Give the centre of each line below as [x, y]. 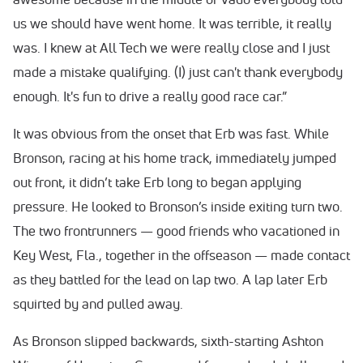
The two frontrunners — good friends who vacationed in [176, 231]
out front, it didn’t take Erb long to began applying [157, 182]
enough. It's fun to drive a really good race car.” [150, 96]
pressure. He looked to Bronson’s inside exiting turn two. [178, 206]
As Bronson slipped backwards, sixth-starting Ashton [168, 341]
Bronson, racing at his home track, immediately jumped [175, 158]
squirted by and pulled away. [98, 303]
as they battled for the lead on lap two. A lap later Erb [170, 279]
